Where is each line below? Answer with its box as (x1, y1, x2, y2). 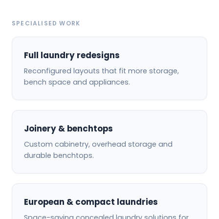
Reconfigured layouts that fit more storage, (24, 66, 179, 76)
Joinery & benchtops (24, 123, 113, 135)
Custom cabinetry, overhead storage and (24, 139, 173, 150)
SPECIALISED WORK (12, 19, 81, 28)
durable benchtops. (24, 151, 94, 161)
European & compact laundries (24, 196, 158, 208)
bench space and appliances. (24, 77, 130, 88)
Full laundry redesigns (24, 49, 120, 62)
